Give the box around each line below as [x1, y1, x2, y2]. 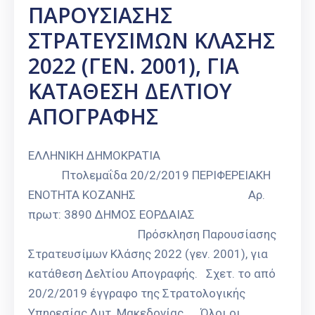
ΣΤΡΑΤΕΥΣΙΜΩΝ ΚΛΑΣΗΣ [28, 26, 275, 56]
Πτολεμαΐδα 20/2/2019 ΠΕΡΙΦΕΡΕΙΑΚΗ [28, 168, 271, 183]
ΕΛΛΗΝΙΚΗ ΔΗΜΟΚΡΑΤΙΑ [28, 148, 262, 163]
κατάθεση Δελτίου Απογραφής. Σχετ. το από [28, 266, 276, 281]
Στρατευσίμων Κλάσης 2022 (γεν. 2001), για [28, 247, 268, 262]
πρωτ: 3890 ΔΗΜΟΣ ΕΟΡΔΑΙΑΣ [28, 207, 206, 222]
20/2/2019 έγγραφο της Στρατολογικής [28, 286, 245, 301]
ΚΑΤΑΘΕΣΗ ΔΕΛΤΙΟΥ [28, 77, 232, 106]
